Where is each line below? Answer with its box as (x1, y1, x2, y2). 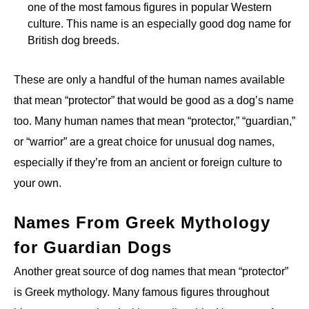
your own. (14, 177, 64, 190)
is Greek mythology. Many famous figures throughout (14, 286, 269, 299)
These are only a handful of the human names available (14, 74, 285, 86)
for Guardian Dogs (14, 238, 172, 257)
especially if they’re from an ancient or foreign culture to (14, 157, 282, 169)
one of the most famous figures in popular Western (28, 1, 272, 14)
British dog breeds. (28, 34, 125, 47)
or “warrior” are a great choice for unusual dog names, (14, 136, 275, 148)
